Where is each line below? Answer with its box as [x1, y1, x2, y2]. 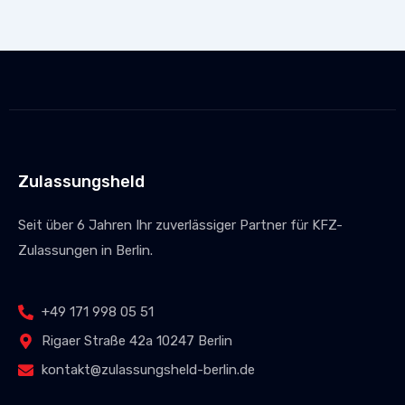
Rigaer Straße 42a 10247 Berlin [42, 333, 233, 349]
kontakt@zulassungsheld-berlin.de [42, 362, 256, 378]
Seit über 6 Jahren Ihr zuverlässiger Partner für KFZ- [18, 217, 343, 233]
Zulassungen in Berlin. [18, 242, 153, 259]
